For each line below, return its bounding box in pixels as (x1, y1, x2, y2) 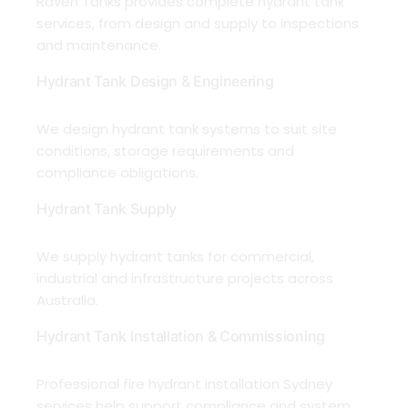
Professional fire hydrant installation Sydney (36, 374, 332, 394)
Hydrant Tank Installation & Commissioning (36, 327, 332, 346)
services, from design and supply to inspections (36, 14, 359, 34)
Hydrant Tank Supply (36, 199, 177, 219)
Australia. (36, 291, 102, 311)
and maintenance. (36, 36, 165, 56)
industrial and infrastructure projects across (36, 269, 333, 289)
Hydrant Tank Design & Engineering (36, 72, 274, 91)
